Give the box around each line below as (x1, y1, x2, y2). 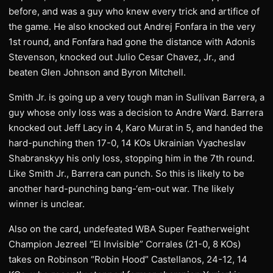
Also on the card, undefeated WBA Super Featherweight (9, 223, 249, 235)
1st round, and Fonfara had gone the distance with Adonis (9, 36, 255, 48)
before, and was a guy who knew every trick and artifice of (9, 5, 260, 17)
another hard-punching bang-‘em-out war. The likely (9, 183, 234, 194)
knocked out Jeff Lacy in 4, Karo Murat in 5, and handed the (9, 122, 263, 133)
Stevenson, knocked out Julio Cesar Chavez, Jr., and (9, 51, 235, 63)
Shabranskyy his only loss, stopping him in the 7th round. (9, 152, 255, 164)
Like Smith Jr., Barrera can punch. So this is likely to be (9, 168, 244, 179)
